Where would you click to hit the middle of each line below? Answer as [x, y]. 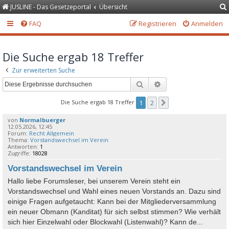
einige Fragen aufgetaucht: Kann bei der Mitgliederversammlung [112, 202]
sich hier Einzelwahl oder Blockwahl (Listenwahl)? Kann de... [105, 222]
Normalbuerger [42, 120]
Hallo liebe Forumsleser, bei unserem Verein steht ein [94, 181]
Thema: [19, 140]
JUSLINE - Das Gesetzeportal [51, 7]
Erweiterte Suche [188, 84]
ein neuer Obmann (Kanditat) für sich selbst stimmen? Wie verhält [114, 212]
